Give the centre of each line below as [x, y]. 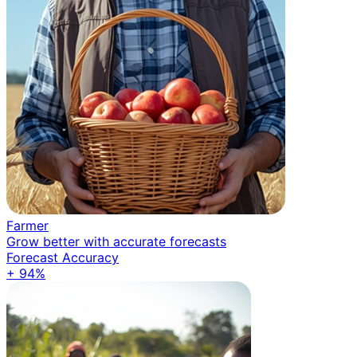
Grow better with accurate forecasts [116, 241]
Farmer [27, 225]
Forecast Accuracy [63, 257]
